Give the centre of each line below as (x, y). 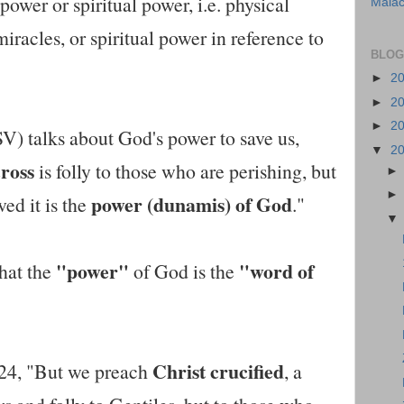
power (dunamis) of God (189, 204)
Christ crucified (218, 371)
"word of (276, 271)
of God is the (184, 271)
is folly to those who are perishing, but (185, 170)
